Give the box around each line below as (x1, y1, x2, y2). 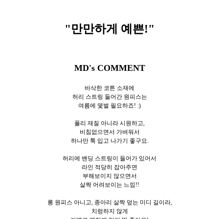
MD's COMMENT (74, 63, 145, 73)
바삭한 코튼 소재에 (85, 85, 134, 92)
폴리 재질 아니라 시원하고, (74, 120, 145, 127)
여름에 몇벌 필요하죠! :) (78, 102, 141, 109)
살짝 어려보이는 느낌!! (80, 181, 139, 189)
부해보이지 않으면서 (82, 173, 137, 180)
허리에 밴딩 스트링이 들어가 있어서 (63, 155, 156, 162)
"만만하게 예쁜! (65, 22, 148, 36)
